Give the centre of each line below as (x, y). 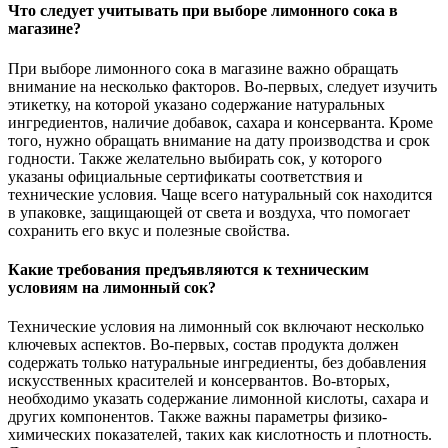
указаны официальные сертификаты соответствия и (185, 176)
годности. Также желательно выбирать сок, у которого (195, 158)
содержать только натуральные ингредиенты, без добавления (217, 363)
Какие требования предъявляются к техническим (188, 269)
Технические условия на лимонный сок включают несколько (216, 327)
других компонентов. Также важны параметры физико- (197, 417)
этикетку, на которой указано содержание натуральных (196, 104)
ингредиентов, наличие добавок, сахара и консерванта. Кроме (220, 122)
